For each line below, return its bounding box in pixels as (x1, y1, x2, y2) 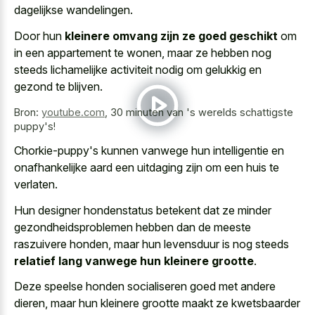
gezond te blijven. (14, 79, 103, 94)
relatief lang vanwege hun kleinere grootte (14, 253, 254, 268)
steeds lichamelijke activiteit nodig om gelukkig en (14, 62, 262, 77)
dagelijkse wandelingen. (14, 3, 133, 18)
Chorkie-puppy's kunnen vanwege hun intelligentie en (14, 143, 284, 158)
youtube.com (41, 105, 105, 118)
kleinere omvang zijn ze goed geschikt (65, 28, 278, 43)
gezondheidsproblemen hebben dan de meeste (14, 219, 251, 234)
